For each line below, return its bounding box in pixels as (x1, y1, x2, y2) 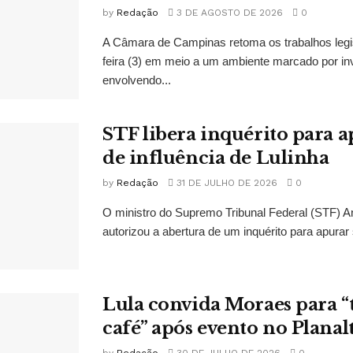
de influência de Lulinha (102, 147, 329, 169)
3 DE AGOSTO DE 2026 (173, 7, 283, 19)
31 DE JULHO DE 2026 (173, 177, 277, 189)
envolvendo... (102, 73, 171, 87)
